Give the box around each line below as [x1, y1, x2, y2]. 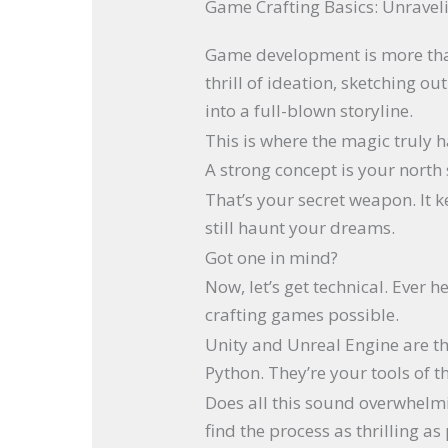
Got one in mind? [205, 245, 339, 269]
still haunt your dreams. [205, 216, 396, 239]
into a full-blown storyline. [205, 98, 414, 122]
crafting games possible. [205, 303, 400, 327]
